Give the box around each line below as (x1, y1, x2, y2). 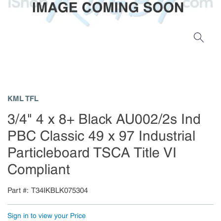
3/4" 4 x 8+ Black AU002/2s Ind (7, 111, 201, 127)
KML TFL (7, 94, 38, 103)
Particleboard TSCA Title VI (7, 145, 177, 161)
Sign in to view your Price (7, 212, 86, 220)
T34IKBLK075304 (31, 186, 88, 195)
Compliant (7, 161, 70, 178)
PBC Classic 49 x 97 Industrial (7, 128, 195, 144)
